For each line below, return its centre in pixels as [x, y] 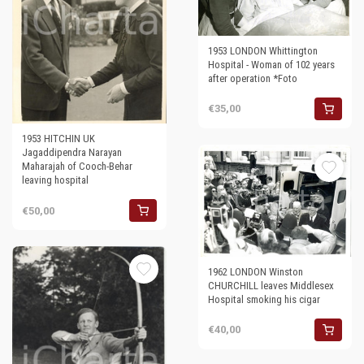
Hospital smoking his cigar [264, 299]
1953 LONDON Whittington [262, 50]
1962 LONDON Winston [255, 271]
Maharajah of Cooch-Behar [77, 167]
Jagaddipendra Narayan [72, 153]
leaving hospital [55, 180]
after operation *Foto [252, 78]
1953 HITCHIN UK [58, 139]
